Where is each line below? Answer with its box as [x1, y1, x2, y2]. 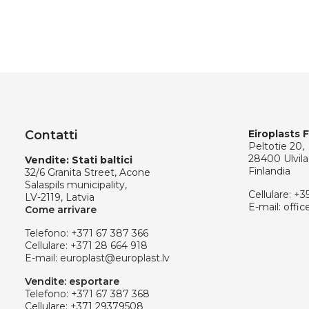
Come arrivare [25, 203, 97, 216]
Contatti [25, 128, 77, 143]
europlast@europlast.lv [60, 252, 170, 264]
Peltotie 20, [248, 140, 304, 152]
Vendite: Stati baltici [25, 154, 132, 166]
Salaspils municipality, [25, 179, 127, 191]
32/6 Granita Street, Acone [25, 166, 150, 179]
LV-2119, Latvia [25, 191, 94, 203]
